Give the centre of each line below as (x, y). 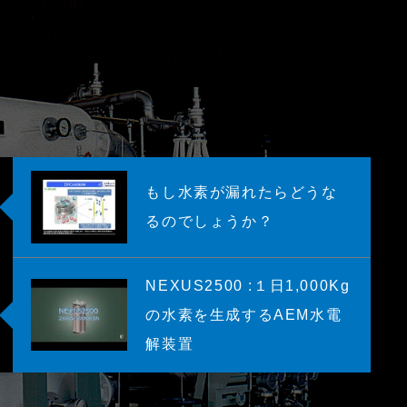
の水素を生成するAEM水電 (244, 314)
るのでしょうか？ (210, 221)
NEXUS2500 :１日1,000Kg (248, 285)
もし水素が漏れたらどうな (242, 192)
